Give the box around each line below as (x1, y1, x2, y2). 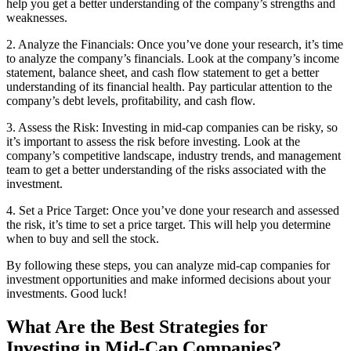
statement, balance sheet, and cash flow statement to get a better (6, 65, 319, 79)
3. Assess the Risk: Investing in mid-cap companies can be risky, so (6, 120, 338, 134)
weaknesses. (6, 10, 67, 24)
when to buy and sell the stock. (6, 231, 159, 245)
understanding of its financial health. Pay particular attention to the (6, 79, 332, 93)
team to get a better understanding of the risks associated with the (6, 162, 326, 176)
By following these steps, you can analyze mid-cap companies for (6, 258, 330, 272)
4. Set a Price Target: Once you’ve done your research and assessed (6, 203, 339, 217)
